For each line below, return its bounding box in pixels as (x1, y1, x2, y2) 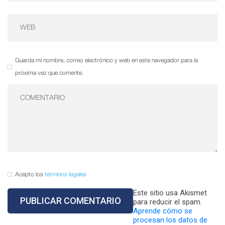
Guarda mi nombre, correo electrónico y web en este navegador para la (15, 57, 198, 64)
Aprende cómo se (133, 206, 192, 216)
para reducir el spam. (133, 197, 202, 207)
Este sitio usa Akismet (133, 188, 207, 198)
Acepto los (15, 171, 45, 178)
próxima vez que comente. (15, 69, 83, 76)
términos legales (45, 171, 86, 178)
